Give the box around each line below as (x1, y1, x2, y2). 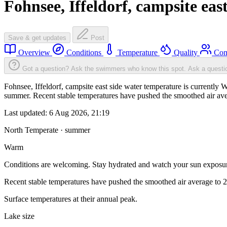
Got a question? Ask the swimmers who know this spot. (22, 65, 186, 73)
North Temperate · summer (4, 126, 90, 135)
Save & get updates (8, 34, 66, 42)
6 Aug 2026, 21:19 (49, 108, 109, 118)
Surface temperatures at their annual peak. (4, 195, 137, 204)
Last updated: (4, 108, 49, 118)
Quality (172, 48, 200, 57)
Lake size (4, 212, 34, 221)
